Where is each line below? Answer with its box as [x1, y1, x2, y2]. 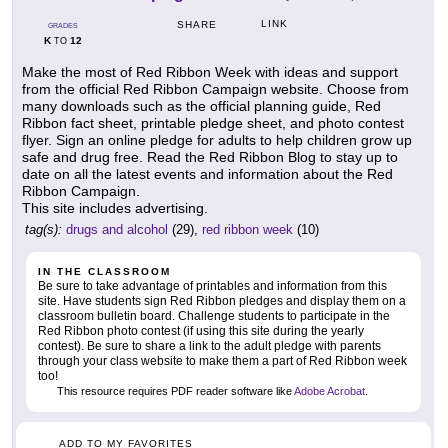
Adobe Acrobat [294, 384, 365, 397]
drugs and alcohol [66, 221, 168, 237]
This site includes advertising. [22, 199, 208, 216]
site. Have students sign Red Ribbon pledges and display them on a [38, 293, 406, 308]
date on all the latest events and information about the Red [22, 165, 393, 182]
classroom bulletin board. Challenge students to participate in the [38, 308, 390, 323]
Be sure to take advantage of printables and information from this [38, 278, 387, 293]
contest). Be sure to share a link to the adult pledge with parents [38, 338, 381, 353]
